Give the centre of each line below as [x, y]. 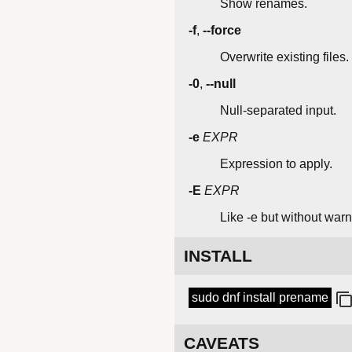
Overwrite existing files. [284, 57]
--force [222, 31]
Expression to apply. [276, 164]
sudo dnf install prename [260, 298]
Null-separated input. [278, 111]
